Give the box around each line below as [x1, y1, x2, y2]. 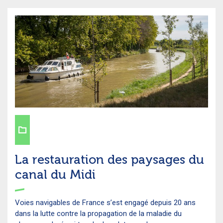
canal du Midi [15, 166, 96, 182]
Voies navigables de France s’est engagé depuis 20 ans [15, 198, 196, 207]
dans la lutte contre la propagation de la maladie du [15, 209, 182, 218]
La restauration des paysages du [15, 151, 204, 167]
